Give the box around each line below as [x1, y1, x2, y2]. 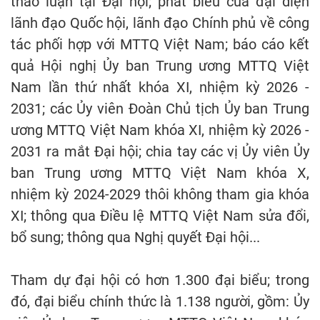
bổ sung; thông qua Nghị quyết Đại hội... [11, 229, 260, 246]
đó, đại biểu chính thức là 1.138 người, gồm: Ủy [11, 293, 309, 311]
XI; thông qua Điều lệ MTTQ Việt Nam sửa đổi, [11, 207, 309, 225]
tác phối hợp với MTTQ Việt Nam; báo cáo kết [11, 36, 309, 54]
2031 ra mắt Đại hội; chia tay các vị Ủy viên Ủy [11, 143, 309, 161]
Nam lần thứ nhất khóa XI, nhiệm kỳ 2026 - [11, 79, 309, 96]
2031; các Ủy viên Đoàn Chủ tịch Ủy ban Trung [11, 100, 309, 118]
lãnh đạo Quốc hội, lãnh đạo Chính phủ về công [11, 14, 309, 32]
